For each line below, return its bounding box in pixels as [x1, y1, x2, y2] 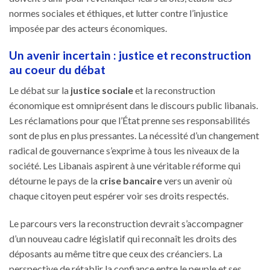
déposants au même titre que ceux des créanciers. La [9, 248, 222, 260]
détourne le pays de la [9, 175, 99, 187]
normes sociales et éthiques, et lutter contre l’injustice [9, 7, 228, 19]
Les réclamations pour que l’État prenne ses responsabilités [9, 115, 250, 127]
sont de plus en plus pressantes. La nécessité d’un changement [9, 130, 259, 142]
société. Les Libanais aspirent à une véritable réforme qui [9, 160, 240, 172]
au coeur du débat [9, 62, 105, 77]
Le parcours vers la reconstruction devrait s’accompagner [9, 218, 243, 230]
